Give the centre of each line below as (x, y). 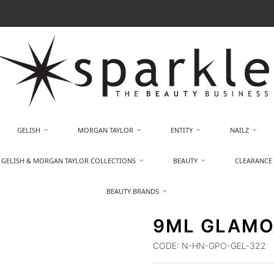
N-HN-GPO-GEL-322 (223, 246)
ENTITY (181, 130)
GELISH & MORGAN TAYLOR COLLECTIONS (69, 161)
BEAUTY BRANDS (133, 191)
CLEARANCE (254, 161)
